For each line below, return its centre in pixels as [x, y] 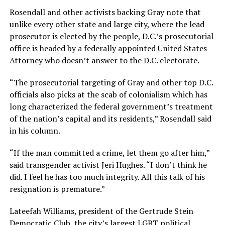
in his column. [35, 131]
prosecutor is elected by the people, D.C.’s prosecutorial [111, 36]
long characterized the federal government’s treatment [111, 107]
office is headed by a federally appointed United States [108, 48]
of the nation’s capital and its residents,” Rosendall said [110, 119]
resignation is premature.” [57, 189]
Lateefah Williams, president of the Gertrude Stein [101, 211]
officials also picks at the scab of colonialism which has [108, 95]
